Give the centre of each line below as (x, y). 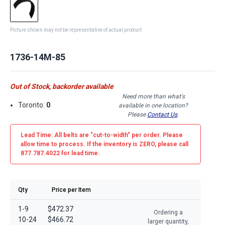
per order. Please (156, 135)
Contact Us (162, 114)
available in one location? (153, 105)
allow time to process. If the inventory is (80, 144)
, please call (172, 144)
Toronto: (32, 105)
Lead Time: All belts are (55, 135)
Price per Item (71, 190)
